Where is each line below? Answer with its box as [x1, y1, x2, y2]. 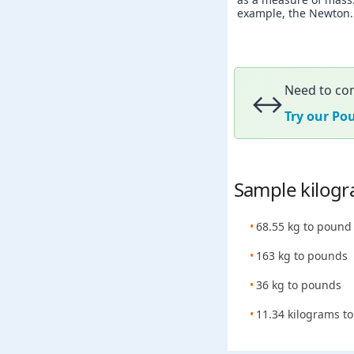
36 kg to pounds [255, 277, 341, 292]
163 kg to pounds [255, 248, 348, 263]
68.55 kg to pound [255, 219, 352, 234]
